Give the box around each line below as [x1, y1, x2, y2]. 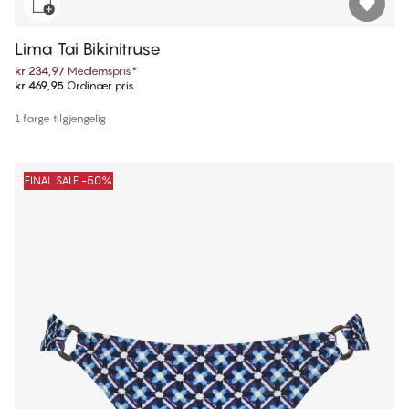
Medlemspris [68, 64, 131, 79]
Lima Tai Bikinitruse [15, 39, 161, 59]
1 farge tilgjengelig [15, 111, 106, 126]
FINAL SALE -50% [25, 173, 112, 188]
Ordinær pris [64, 79, 134, 93]
